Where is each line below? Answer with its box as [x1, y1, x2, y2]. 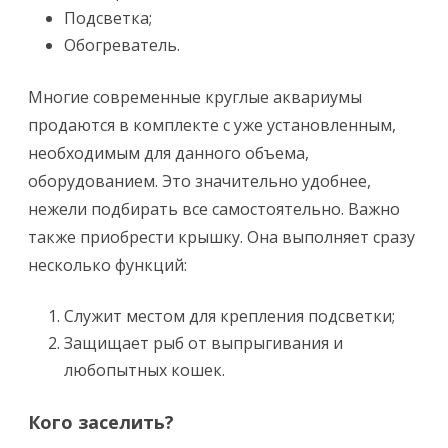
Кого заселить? [28, 410, 174, 434]
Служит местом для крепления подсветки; [64, 305, 395, 327]
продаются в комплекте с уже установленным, [28, 114, 396, 136]
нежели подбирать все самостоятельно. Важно [28, 198, 400, 220]
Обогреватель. [64, 34, 180, 56]
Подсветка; [64, 7, 152, 29]
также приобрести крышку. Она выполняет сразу [28, 226, 415, 248]
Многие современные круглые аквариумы [28, 86, 362, 108]
